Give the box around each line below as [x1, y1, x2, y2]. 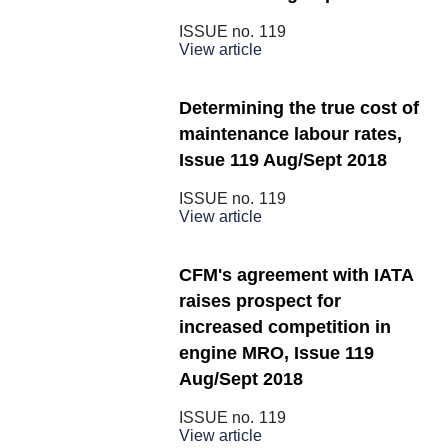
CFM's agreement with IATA [179, 265, 413, 285]
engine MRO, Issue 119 [179, 343, 374, 363]
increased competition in [179, 317, 391, 337]
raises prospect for [179, 291, 341, 311]
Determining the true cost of [179, 98, 419, 118]
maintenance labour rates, [179, 124, 402, 144]
